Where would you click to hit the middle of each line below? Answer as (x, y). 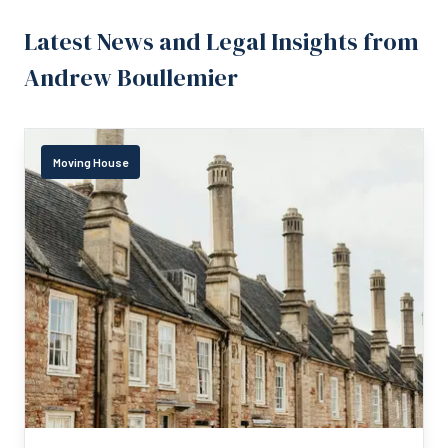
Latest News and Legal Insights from (221, 42)
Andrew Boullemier (131, 78)
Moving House (90, 162)
